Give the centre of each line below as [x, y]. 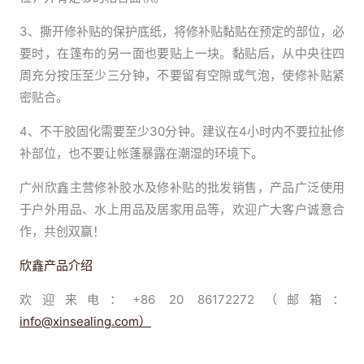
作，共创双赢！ [62, 232]
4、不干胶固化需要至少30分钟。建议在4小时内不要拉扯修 [182, 132]
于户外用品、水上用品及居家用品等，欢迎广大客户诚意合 [182, 210]
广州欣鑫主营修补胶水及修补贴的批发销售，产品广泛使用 [182, 188]
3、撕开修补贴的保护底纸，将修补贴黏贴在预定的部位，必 [182, 32]
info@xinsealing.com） [85, 322]
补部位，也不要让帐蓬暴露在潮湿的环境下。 [141, 154]
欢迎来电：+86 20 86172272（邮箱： [182, 300]
